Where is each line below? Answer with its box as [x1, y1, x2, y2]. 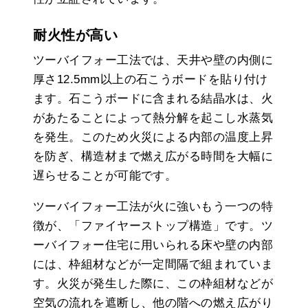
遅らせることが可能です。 [33, 168, 177, 182]
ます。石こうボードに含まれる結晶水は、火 [33, 91, 273, 105]
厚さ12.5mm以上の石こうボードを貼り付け [33, 72, 268, 86]
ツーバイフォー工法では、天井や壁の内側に [33, 53, 274, 67]
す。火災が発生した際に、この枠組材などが [33, 276, 273, 290]
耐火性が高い [33, 27, 118, 43]
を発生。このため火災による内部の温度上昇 [33, 130, 273, 144]
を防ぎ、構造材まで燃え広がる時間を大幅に [33, 149, 273, 163]
